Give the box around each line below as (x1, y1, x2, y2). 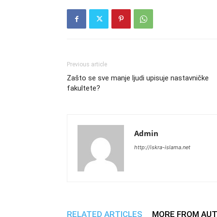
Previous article (67, 61, 107, 68)
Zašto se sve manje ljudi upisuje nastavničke (67, 74, 209, 82)
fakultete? (67, 84, 100, 93)
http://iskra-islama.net (134, 144, 190, 151)
